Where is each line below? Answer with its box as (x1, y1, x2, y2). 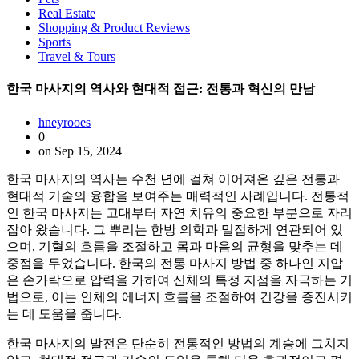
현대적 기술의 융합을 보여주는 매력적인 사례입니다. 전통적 (6, 188, 349, 203)
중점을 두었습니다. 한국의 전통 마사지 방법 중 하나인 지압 (6, 256, 343, 270)
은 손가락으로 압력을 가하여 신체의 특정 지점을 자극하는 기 (6, 272, 353, 287)
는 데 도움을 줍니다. (6, 306, 122, 321)
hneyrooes (38, 115, 91, 129)
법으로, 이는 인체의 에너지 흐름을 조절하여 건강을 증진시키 (6, 289, 353, 304)
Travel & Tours (38, 50, 115, 63)
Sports (38, 35, 71, 49)
